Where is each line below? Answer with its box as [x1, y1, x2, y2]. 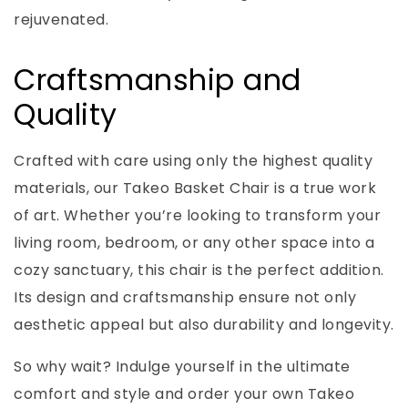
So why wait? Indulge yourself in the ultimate [14, 356, 351, 378]
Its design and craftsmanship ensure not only [14, 287, 356, 309]
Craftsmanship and [14, 58, 301, 100]
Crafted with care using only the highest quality [14, 150, 372, 172]
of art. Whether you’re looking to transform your [14, 205, 381, 227]
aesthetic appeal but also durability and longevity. [14, 314, 394, 336]
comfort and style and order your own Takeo [14, 383, 354, 405]
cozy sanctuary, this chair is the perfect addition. [14, 260, 384, 281]
